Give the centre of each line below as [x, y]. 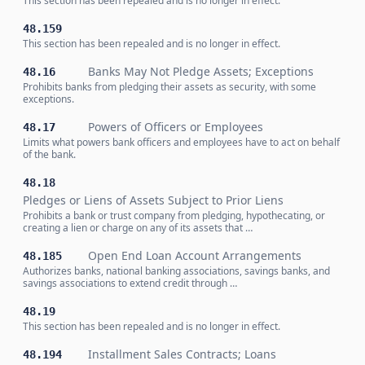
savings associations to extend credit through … [130, 283]
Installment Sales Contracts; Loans [182, 354]
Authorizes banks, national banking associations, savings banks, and [176, 271]
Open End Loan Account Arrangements [195, 255]
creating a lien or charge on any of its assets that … [138, 228]
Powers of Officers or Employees [176, 127]
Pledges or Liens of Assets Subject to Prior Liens [153, 200]
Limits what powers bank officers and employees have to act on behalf [181, 142]
